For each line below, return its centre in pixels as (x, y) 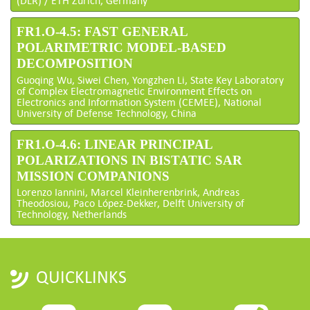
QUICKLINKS (81, 276)
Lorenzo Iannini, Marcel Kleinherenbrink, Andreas (128, 191)
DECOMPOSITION (75, 64)
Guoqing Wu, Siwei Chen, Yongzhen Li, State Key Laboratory (150, 79)
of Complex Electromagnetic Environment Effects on (134, 90)
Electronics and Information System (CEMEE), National (139, 101)
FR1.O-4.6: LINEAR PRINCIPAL (115, 144)
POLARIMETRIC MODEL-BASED (121, 48)
